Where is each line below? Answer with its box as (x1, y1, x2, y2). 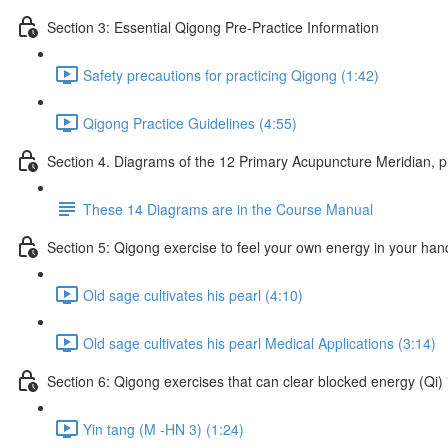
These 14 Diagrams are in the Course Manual (83, 198, 373, 219)
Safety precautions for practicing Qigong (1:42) (83, 64, 379, 85)
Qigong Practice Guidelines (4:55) (83, 112, 297, 133)
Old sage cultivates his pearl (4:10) (83, 284, 303, 305)
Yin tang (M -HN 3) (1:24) (83, 418, 244, 439)
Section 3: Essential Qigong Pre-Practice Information (47, 16, 379, 37)
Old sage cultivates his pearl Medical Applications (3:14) (83, 332, 436, 353)
